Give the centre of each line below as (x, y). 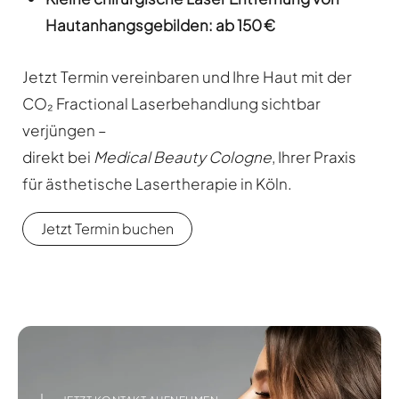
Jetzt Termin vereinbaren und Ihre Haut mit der (187, 76)
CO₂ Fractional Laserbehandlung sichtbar (171, 103)
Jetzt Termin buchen (107, 228)
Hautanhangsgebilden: (129, 25)
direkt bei (58, 156)
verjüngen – (64, 130)
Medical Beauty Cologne (183, 156)
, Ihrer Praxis (314, 156)
